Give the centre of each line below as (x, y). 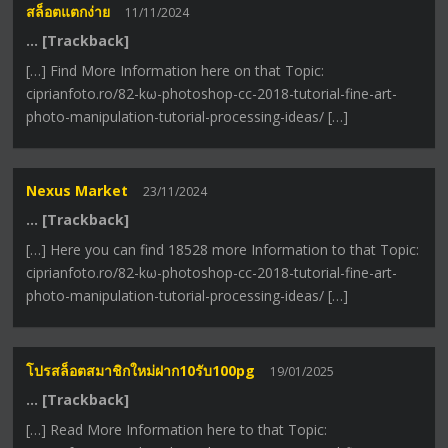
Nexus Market (77, 191)
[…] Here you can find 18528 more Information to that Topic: (223, 250)
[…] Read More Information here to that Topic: (177, 429)
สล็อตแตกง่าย (68, 12)
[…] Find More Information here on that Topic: (175, 71)
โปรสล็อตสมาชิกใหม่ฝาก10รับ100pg (141, 370)
